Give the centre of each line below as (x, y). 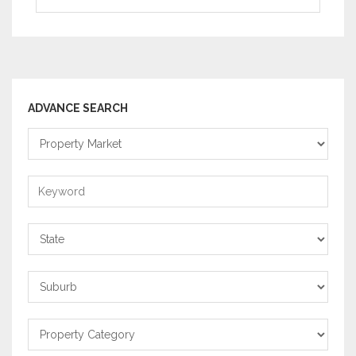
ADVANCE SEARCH (78, 108)
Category (54, 347)
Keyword (52, 184)
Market (47, 157)
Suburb (47, 280)
